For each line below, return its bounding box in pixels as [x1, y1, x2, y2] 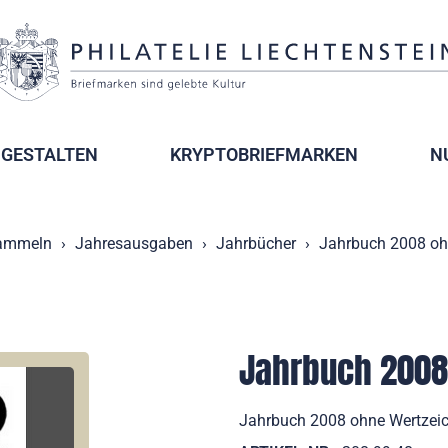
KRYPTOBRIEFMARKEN [170, 144, 358, 165]
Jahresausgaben [74, 234, 193, 253]
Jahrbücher [215, 234, 296, 253]
